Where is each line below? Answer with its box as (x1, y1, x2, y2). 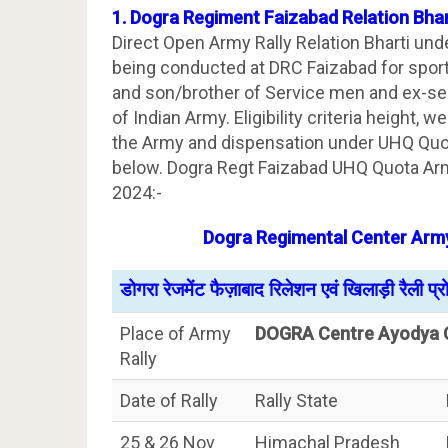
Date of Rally (120, 389, 218, 411)
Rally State (255, 389, 338, 411)
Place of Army (120, 322, 231, 344)
